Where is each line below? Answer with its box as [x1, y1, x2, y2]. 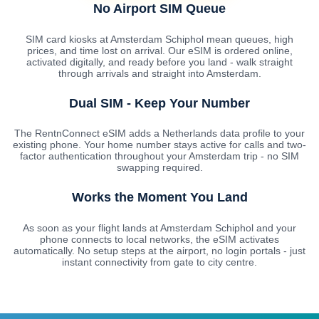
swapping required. [116, 162, 203, 174]
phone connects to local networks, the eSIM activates [40, 234, 279, 246]
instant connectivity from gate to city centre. [62, 256, 257, 268]
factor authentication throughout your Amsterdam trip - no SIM [20, 150, 299, 162]
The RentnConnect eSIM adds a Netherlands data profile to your [14, 127, 305, 140]
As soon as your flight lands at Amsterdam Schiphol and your [23, 222, 296, 234]
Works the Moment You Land [71, 190, 248, 205]
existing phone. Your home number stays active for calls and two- [13, 139, 306, 151]
